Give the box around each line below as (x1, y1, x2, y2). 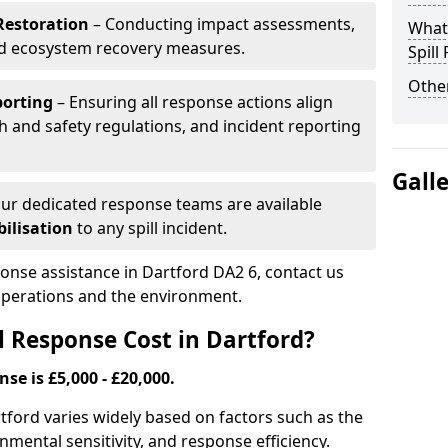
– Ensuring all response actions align (53, 91, 333, 113)
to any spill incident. (73, 217, 227, 239)
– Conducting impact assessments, (89, 13, 355, 35)
